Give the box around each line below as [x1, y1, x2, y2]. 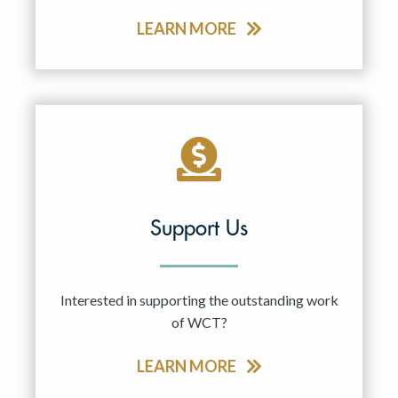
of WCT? [171, 313, 227, 330]
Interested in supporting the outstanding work [60, 291, 338, 308]
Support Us [150, 217, 248, 239]
